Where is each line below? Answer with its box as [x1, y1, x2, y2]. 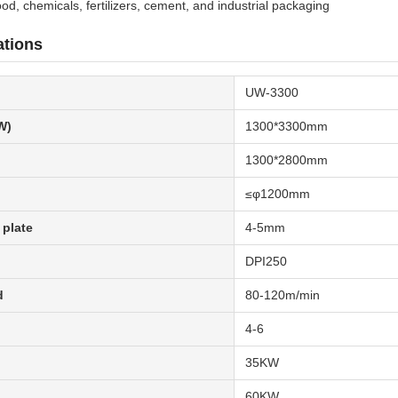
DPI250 [245, 254, 287, 269]
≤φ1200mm [245, 187, 310, 202]
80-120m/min [245, 288, 320, 303]
